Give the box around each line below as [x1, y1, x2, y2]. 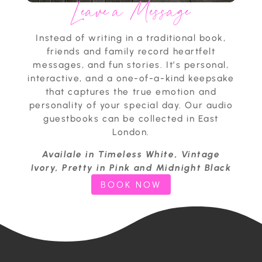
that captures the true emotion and [45, 85, 217, 97]
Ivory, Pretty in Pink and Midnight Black [30, 161, 232, 173]
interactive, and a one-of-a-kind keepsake [27, 72, 235, 84]
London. [112, 126, 150, 137]
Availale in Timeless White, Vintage [42, 148, 220, 160]
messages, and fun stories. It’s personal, [33, 58, 229, 70]
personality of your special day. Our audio [29, 99, 233, 111]
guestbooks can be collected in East [43, 112, 219, 124]
